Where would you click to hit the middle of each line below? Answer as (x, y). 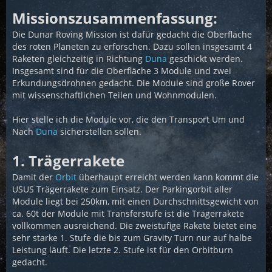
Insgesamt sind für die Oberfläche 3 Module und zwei (122, 71)
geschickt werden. (205, 59)
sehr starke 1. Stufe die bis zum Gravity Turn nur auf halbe (132, 238)
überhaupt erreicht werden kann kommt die (168, 177)
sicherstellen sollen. (100, 131)
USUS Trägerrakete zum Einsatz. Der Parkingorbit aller (122, 189)
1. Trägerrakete (68, 161)
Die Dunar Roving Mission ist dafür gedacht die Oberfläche (132, 34)
